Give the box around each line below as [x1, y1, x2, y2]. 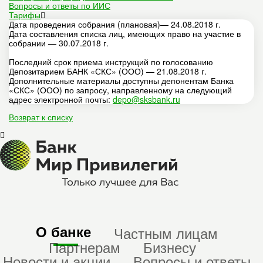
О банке [36, 221, 91, 242]
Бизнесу [143, 237, 196, 258]
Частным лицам [114, 222, 218, 244]
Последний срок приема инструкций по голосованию [9, 56, 213, 68]
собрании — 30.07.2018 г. [9, 37, 109, 49]
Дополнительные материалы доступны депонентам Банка [9, 75, 234, 87]
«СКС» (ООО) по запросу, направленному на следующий [9, 84, 232, 96]
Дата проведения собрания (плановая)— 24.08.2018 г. [9, 18, 221, 31]
